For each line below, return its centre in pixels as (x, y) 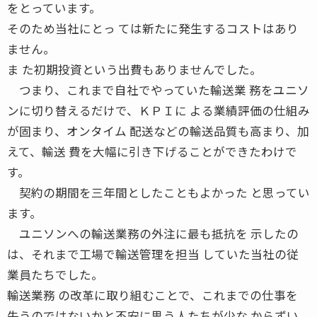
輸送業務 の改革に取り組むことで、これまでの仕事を (152, 295)
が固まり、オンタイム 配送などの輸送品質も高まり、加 (158, 131)
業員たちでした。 (55, 274)
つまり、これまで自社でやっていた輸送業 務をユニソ (158, 90)
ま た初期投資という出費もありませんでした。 (134, 69)
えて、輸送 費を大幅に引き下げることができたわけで (152, 151)
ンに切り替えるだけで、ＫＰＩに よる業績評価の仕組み (158, 110)
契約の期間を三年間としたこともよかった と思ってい (158, 192)
